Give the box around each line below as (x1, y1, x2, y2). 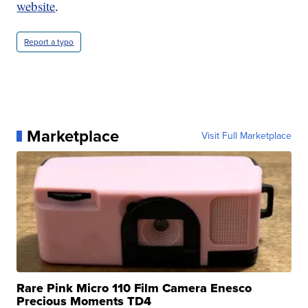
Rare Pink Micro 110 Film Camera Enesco (16, 278, 252, 297)
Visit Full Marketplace (201, 128, 291, 143)
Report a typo (24, 35, 74, 48)
